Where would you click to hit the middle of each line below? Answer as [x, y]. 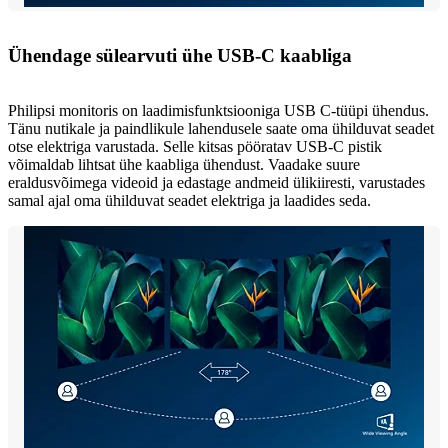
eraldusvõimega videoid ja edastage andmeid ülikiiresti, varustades [216, 183]
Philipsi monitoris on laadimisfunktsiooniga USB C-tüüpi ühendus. [218, 111]
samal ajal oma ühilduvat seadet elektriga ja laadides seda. [189, 201]
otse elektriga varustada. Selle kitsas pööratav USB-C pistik [195, 147]
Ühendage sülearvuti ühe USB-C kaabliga [180, 56]
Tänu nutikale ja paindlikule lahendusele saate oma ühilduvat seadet [221, 129]
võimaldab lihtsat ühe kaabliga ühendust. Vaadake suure [184, 165]
